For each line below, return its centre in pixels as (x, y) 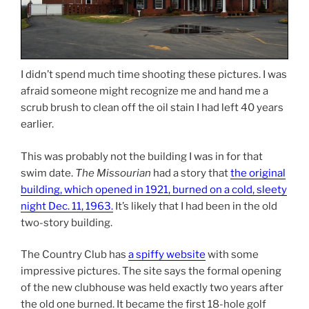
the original (258, 173)
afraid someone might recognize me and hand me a (144, 91)
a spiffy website (167, 255)
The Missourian (113, 173)
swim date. (48, 173)
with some (232, 255)
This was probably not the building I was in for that (142, 156)
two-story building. (67, 222)
